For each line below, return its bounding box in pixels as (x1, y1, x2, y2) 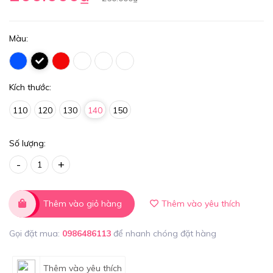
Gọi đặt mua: (9, 228, 62, 239)
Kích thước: (9, 82, 51, 93)
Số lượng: (9, 138, 46, 149)
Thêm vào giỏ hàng (43, 198, 122, 209)
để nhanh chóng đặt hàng (113, 228, 216, 239)
